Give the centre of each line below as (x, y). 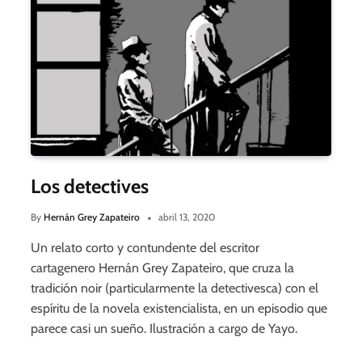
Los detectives (90, 187)
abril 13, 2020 (187, 217)
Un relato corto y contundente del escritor (145, 248)
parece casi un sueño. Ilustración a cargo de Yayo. (164, 329)
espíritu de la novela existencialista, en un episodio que (179, 309)
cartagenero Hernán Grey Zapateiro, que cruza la (162, 268)
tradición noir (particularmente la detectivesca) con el (175, 288)
